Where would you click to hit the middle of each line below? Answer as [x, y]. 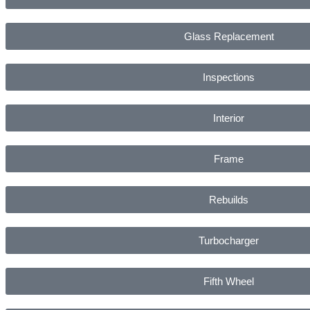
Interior [229, 118]
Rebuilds [229, 199]
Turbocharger [229, 240]
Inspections [229, 77]
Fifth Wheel [229, 281]
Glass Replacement [229, 36]
